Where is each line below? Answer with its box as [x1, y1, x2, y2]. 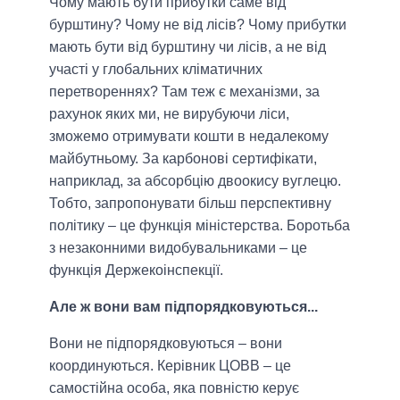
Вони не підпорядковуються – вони [49, 336, 282, 352]
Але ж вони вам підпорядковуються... [49, 299, 318, 315]
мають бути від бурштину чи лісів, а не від [49, 39, 326, 55]
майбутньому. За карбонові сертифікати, [49, 151, 317, 167]
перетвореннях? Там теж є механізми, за [49, 84, 320, 100]
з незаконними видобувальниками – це [49, 240, 307, 256]
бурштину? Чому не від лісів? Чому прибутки [49, 17, 346, 33]
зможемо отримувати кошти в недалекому [49, 129, 329, 145]
